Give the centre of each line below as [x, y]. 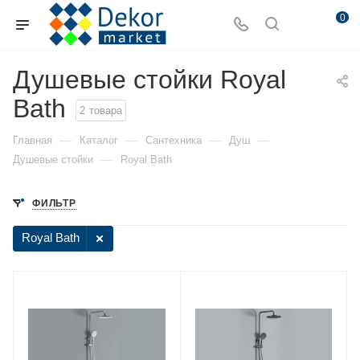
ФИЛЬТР [54, 203]
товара [106, 110]
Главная [33, 140]
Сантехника [174, 140]
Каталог [99, 140]
